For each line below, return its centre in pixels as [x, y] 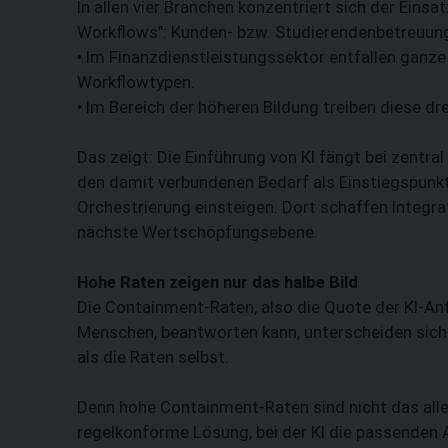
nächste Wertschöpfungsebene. [197, 231]
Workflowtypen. [136, 81]
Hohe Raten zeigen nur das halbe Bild [217, 281]
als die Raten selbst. [153, 356]
